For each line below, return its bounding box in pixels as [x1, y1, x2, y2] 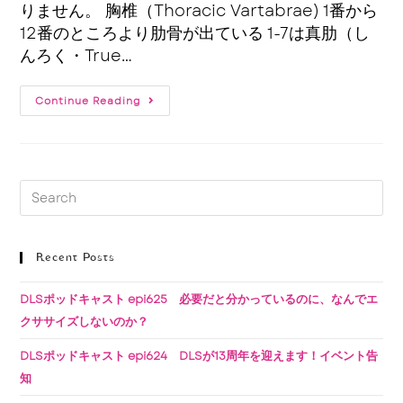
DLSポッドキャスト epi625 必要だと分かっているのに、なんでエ [20, 291, 379, 309]
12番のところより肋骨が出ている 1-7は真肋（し [20, 22, 371, 46]
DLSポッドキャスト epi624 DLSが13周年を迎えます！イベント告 [20, 347, 379, 365]
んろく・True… [20, 44, 133, 68]
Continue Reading [35, 94, 142, 109]
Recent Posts [36, 249, 116, 266]
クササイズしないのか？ [20, 313, 149, 331]
